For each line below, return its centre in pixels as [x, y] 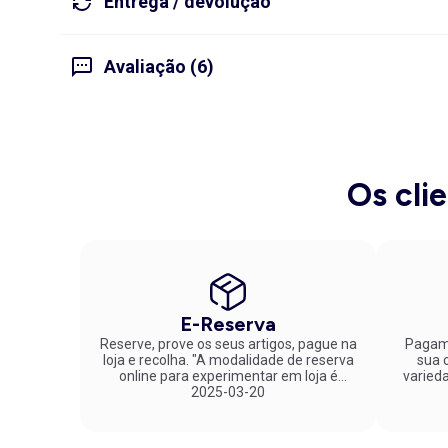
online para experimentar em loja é [228, 375]
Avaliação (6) [159, 67]
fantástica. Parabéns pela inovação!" [228, 391]
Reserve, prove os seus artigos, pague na [228, 343]
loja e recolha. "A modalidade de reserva [147, 359]
